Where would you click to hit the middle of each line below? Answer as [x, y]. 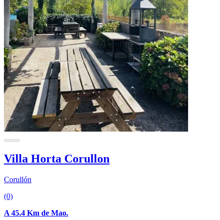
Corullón [18, 179]
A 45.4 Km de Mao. [36, 213]
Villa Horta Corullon [57, 158]
